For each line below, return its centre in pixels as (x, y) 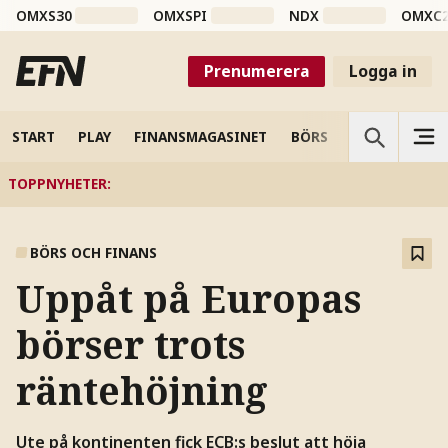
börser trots (130, 345)
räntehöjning (141, 391)
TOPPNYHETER (57, 184)
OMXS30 (43, 16)
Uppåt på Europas (188, 299)
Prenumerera (256, 70)
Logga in (382, 70)
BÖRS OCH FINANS (94, 253)
